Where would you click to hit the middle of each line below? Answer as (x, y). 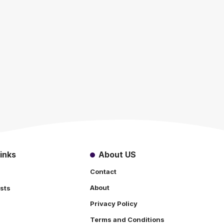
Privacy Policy (114, 203)
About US (117, 154)
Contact (103, 171)
